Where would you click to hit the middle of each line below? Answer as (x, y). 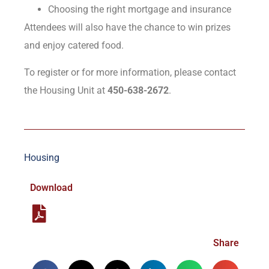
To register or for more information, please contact (130, 72)
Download (51, 188)
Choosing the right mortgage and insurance (140, 10)
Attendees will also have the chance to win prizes (127, 28)
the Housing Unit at (66, 90)
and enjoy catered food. (74, 46)
